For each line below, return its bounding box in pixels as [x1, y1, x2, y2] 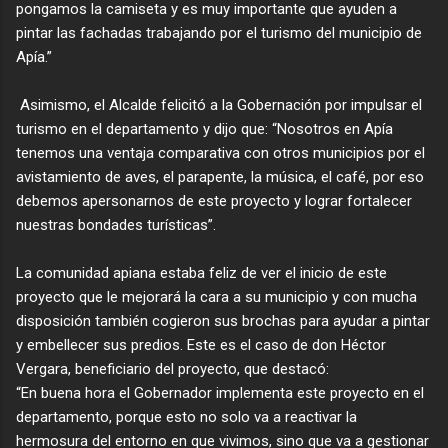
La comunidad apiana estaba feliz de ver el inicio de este [16, 263, 387, 282]
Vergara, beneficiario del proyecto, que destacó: [16, 359, 329, 378]
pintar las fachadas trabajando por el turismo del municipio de [16, 23, 422, 42]
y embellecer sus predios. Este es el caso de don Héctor [16, 335, 386, 354]
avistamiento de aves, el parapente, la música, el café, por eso [16, 167, 424, 186]
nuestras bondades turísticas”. [16, 215, 216, 234]
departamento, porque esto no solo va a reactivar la [16, 407, 357, 426]
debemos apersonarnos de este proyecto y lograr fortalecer [16, 191, 412, 210]
